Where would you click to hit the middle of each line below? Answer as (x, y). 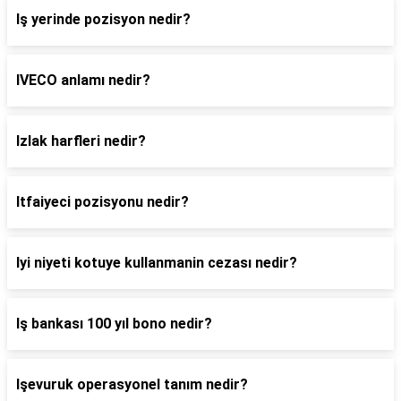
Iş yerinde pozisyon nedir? (103, 19)
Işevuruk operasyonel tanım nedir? (132, 384)
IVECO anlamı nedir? (83, 80)
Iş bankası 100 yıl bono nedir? (114, 324)
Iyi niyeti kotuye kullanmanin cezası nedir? (157, 263)
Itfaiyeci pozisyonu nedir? (102, 202)
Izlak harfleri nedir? (81, 141)
